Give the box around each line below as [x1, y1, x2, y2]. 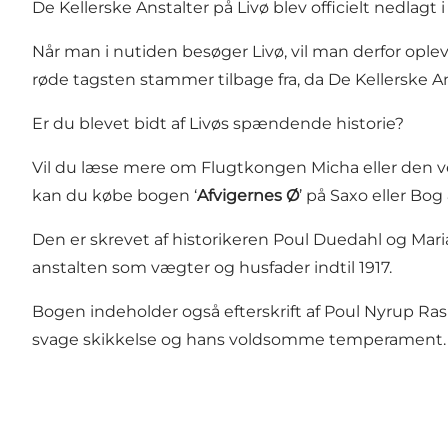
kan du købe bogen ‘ [32, 185, 197, 205]
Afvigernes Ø [197, 185, 299, 205]
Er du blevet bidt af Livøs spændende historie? [32, 113, 404, 133]
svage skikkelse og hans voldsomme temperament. [32, 329, 446, 349]
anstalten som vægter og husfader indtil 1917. [32, 257, 392, 277]
